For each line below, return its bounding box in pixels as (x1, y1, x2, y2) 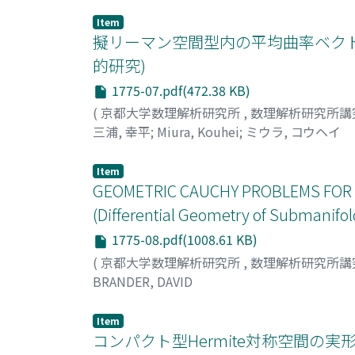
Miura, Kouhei (157, 122, 239, 142)
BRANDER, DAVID (93, 271, 193, 291)
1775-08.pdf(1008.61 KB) (109, 230, 258, 250)
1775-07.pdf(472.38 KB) (109, 80, 250, 100)
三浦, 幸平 (93, 122, 151, 142)
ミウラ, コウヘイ (246, 122, 341, 142)
